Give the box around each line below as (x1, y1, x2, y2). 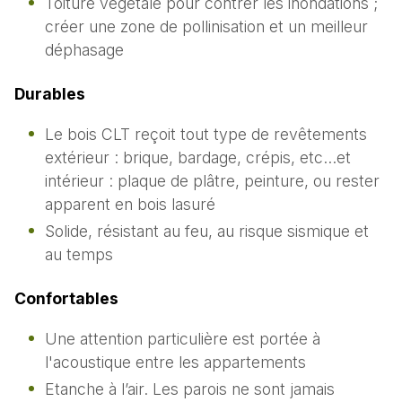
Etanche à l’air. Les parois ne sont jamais (44, 379, 335, 398)
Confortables (14, 288, 118, 308)
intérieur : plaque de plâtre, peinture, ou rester (44, 170, 380, 190)
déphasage (44, 39, 124, 59)
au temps (44, 244, 113, 264)
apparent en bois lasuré (44, 194, 215, 214)
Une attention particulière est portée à (44, 328, 320, 348)
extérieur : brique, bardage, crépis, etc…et (44, 147, 351, 167)
